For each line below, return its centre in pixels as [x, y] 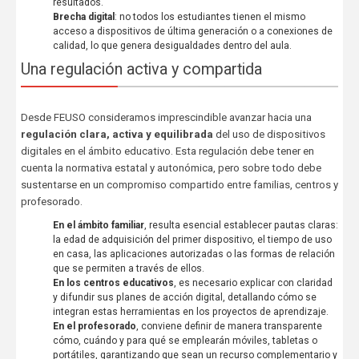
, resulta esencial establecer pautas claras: [241, 225]
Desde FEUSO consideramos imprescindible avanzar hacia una [166, 117]
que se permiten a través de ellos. [128, 268]
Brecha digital [83, 16]
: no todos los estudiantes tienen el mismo [210, 16]
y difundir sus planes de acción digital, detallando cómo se [184, 297]
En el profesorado [94, 326]
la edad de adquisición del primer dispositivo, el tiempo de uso [192, 239]
